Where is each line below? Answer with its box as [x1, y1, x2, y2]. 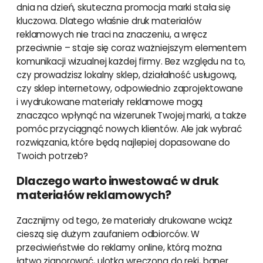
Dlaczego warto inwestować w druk [16, 173, 218, 189]
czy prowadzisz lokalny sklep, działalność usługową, [16, 69, 237, 82]
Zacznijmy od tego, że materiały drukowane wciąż [16, 214, 233, 227]
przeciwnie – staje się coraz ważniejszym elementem [16, 42, 247, 55]
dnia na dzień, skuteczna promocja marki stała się [16, 1, 231, 14]
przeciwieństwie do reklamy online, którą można [16, 241, 222, 254]
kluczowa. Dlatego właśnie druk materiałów [16, 15, 201, 28]
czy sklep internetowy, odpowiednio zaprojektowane [16, 82, 243, 95]
